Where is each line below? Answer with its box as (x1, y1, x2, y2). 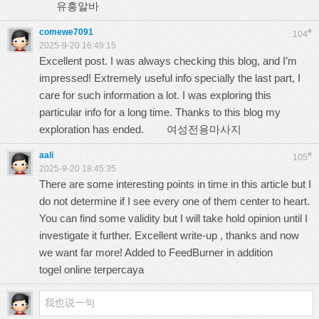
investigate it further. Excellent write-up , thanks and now (39, 229, 299, 241)
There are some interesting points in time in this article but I (39, 178, 311, 190)
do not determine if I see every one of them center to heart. (39, 195, 310, 207)
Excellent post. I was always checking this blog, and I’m (39, 55, 297, 67)
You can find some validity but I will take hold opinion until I (39, 212, 308, 224)
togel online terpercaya (39, 263, 144, 276)
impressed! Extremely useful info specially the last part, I (39, 72, 300, 84)
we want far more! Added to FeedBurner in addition (39, 246, 293, 258)
